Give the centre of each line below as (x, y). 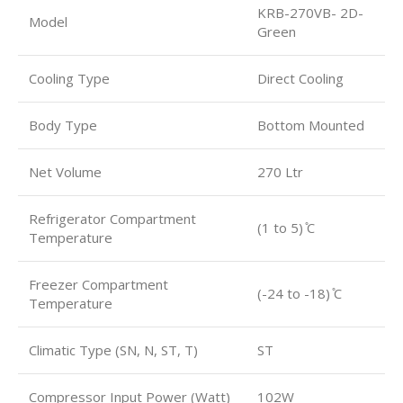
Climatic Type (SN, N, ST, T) (113, 349)
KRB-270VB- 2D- (310, 12)
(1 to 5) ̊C (286, 227)
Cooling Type (69, 78)
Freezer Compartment (99, 284)
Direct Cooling (300, 78)
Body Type (63, 125)
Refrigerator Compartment (112, 218)
